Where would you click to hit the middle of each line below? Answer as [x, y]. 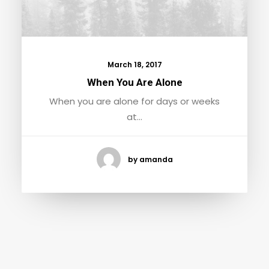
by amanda [150, 159]
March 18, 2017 [134, 65]
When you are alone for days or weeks [134, 101]
